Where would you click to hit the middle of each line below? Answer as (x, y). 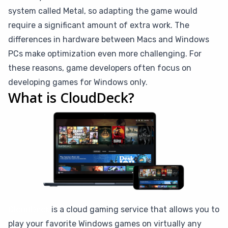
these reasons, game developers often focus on (100, 68)
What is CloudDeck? (71, 98)
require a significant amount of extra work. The (99, 25)
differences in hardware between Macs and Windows (109, 39)
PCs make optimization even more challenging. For (105, 54)
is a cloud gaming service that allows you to (134, 209)
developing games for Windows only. (78, 82)
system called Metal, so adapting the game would (103, 11)
